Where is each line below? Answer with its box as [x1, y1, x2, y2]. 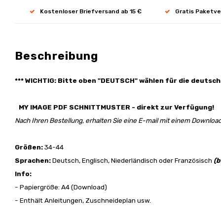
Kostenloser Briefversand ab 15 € [40, 7, 142, 15]
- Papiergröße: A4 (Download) [15, 183, 107, 191]
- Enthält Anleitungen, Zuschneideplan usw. [15, 196, 151, 204]
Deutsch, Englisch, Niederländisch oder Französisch [52, 156, 214, 164]
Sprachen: [15, 156, 52, 164]
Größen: [15, 143, 44, 151]
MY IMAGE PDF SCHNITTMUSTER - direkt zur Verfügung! [15, 103, 214, 111]
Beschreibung [15, 49, 99, 63]
